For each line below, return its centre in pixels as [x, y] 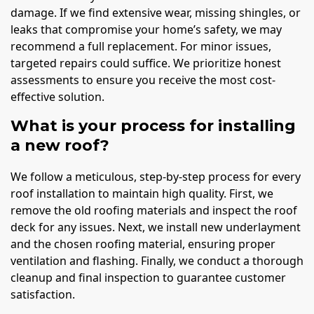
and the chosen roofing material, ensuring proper [143, 244]
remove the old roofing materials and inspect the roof [154, 211]
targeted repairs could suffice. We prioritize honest [146, 63]
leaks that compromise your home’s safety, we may [146, 29]
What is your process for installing [153, 125]
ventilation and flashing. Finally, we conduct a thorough [157, 261]
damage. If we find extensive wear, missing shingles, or [156, 12]
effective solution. [57, 96]
